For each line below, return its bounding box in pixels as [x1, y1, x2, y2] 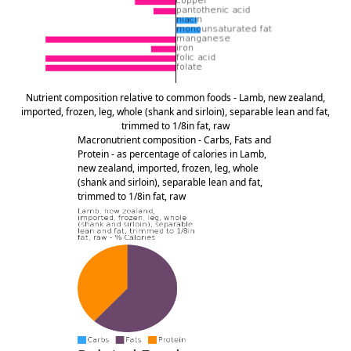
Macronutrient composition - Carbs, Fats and [78, 133, 271, 147]
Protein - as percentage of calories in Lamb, [78, 147, 266, 161]
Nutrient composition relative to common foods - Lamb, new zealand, [26, 91, 325, 105]
